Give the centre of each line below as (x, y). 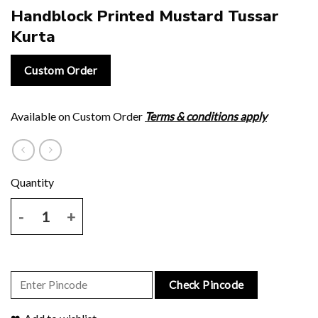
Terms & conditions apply (206, 116)
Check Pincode (206, 284)
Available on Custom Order (78, 116)
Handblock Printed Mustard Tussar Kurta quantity (124, 206)
